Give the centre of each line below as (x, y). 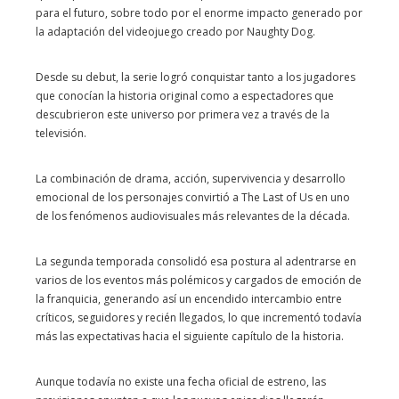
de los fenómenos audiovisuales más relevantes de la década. (193, 216)
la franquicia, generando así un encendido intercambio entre (189, 299)
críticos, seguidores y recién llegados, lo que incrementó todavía (199, 318)
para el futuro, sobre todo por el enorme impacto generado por (199, 13)
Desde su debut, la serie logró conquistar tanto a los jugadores (195, 77)
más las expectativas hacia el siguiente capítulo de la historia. (190, 336)
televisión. (61, 133)
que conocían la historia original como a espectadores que (185, 96)
